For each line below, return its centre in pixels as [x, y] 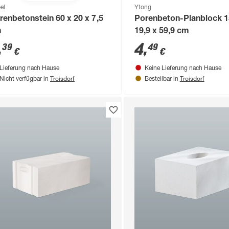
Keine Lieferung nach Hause [183, 68]
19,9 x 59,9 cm [162, 31]
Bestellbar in [162, 79]
